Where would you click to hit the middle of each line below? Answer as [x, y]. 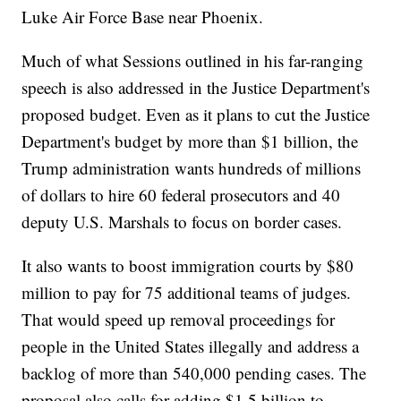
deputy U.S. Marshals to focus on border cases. [182, 222]
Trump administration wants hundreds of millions [192, 168]
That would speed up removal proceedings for [179, 320]
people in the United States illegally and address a [191, 346]
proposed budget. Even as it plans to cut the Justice [196, 115]
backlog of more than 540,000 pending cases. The [194, 373]
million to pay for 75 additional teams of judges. [187, 293]
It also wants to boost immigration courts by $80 [188, 266]
